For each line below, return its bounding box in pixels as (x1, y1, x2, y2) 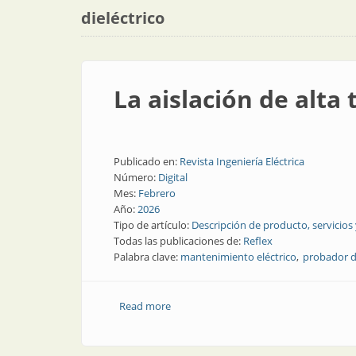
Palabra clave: (114, 250, 180, 264)
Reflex (243, 234, 273, 248)
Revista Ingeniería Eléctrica (180, 154, 304, 168)
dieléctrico (81, 7, 164, 29)
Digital (158, 170, 188, 184)
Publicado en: (114, 154, 180, 168)
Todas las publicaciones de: (114, 234, 243, 248)
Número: (114, 170, 158, 184)
